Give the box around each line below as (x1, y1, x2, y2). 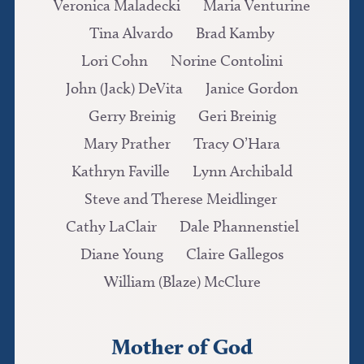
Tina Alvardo (89, 23, 173, 42)
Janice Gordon (206, 78, 298, 97)
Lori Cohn (81, 50, 148, 70)
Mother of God (111, 332, 253, 360)
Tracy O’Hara (193, 133, 280, 153)
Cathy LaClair (65, 216, 157, 236)
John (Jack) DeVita (66, 78, 183, 97)
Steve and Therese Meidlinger (84, 188, 280, 208)
